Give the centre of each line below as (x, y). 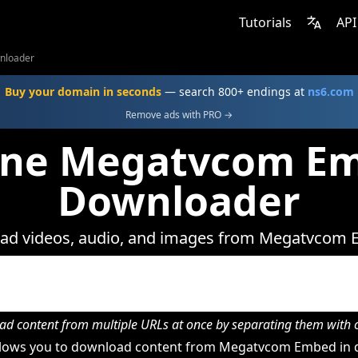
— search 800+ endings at (234, 91)
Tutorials (265, 22)
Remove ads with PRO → (179, 115)
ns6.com (330, 91)
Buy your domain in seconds (83, 91)
